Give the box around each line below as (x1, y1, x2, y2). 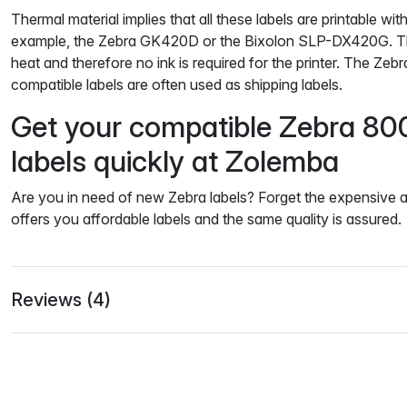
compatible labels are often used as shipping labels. (11, 74, 342, 94)
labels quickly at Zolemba (11, 143, 339, 179)
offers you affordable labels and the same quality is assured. (11, 209, 402, 228)
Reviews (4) (11, 288, 111, 311)
